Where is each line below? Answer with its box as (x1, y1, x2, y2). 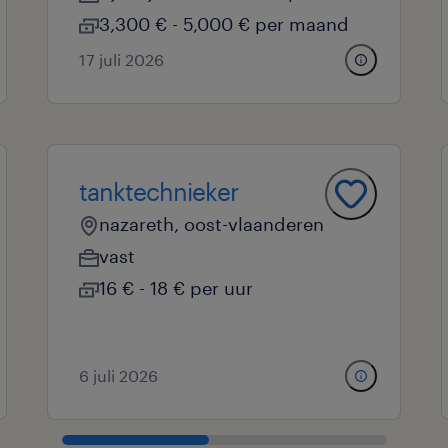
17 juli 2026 (78, 50, 164, 69)
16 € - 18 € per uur (98, 277, 253, 299)
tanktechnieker (78, 177, 238, 206)
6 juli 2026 (78, 366, 158, 385)
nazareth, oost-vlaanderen (98, 213, 324, 235)
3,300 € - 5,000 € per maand (98, 13, 349, 35)
